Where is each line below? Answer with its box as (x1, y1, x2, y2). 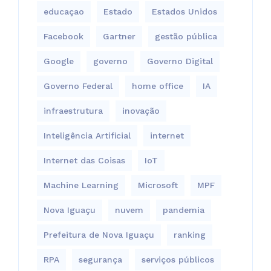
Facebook (44, 31, 83, 41)
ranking (174, 229, 206, 240)
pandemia (163, 204, 204, 215)
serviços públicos (142, 254, 214, 264)
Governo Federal (44, 80, 113, 91)
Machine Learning (44, 180, 119, 190)
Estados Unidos (152, 6, 217, 16)
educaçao (44, 6, 84, 16)
